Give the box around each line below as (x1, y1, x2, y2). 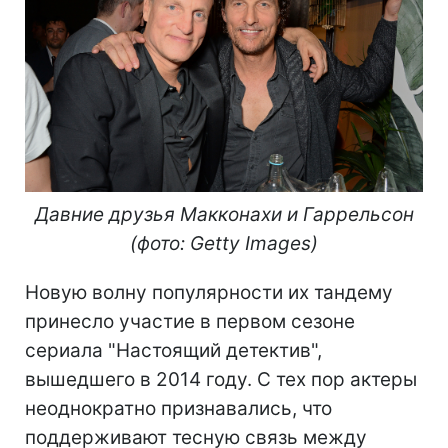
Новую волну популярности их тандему (25, 280, 393, 304)
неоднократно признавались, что (25, 396, 332, 420)
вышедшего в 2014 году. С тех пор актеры (25, 367, 417, 391)
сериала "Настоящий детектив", (25, 338, 322, 362)
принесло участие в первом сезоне (25, 309, 355, 333)
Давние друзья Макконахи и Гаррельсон (34, 202, 414, 226)
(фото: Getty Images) (130, 231, 318, 255)
